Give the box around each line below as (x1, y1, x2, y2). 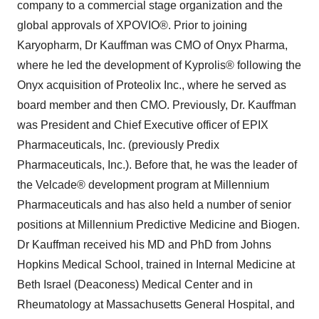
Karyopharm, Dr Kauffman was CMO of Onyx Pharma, (17, 39, 288, 51)
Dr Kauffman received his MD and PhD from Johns (17, 239, 271, 251)
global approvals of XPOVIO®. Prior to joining (17, 19, 247, 31)
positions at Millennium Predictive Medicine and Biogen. (17, 219, 300, 231)
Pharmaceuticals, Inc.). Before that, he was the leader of (17, 159, 297, 171)
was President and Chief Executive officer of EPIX (17, 119, 268, 131)
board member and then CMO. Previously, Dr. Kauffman (17, 99, 296, 111)
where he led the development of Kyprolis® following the (17, 59, 301, 71)
